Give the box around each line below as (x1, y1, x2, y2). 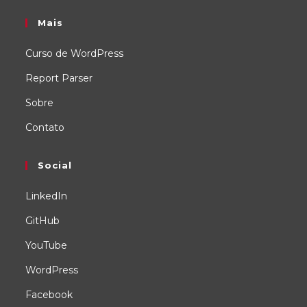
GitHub (25, 214, 60, 227)
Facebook (25, 288, 73, 301)
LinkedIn (25, 190, 68, 202)
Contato (25, 121, 65, 134)
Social (38, 160, 73, 171)
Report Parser (25, 72, 93, 84)
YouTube (25, 239, 68, 251)
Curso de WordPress (25, 47, 124, 60)
